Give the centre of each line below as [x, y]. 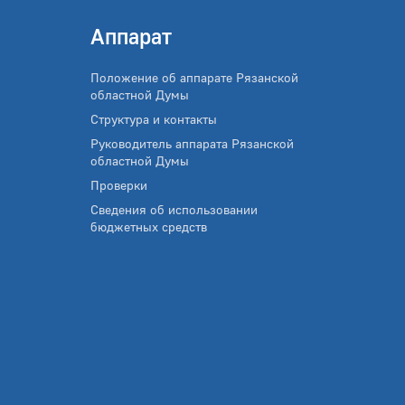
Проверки [119, 185]
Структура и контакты [154, 119]
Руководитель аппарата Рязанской [192, 144]
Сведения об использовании [174, 210]
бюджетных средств [149, 227]
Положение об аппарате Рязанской [194, 78]
